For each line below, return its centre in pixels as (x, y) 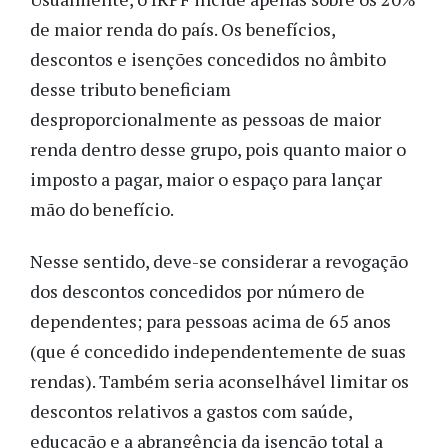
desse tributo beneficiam (130, 88)
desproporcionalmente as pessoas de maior (205, 118)
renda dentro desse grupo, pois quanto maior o (218, 148)
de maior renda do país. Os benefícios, (182, 28)
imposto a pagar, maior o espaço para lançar (206, 178)
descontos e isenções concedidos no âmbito (208, 58)
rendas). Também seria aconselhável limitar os (219, 381)
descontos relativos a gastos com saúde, (191, 411)
